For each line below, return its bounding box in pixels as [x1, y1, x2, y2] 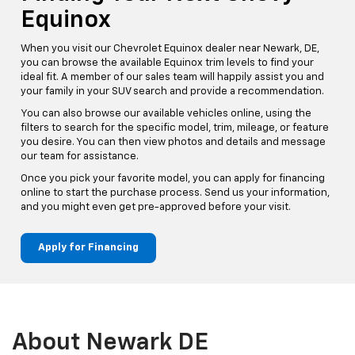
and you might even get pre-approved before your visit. [21, 201, 291, 212]
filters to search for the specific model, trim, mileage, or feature [21, 122, 329, 133]
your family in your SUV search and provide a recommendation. [21, 86, 324, 97]
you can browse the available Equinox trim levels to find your [21, 57, 314, 68]
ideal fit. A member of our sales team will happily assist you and [21, 71, 324, 82]
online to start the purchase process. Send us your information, [21, 187, 330, 198]
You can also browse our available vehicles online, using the [21, 108, 311, 119]
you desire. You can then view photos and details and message [21, 136, 326, 147]
